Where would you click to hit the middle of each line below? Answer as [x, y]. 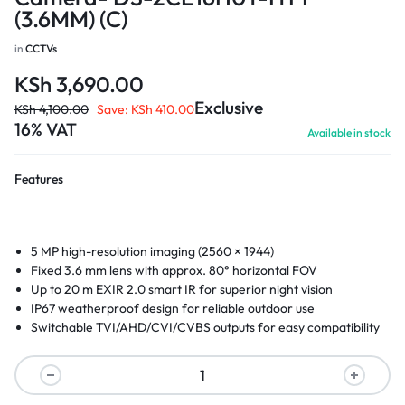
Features [39, 179]
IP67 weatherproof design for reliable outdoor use [173, 308]
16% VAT [46, 129]
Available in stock [349, 132]
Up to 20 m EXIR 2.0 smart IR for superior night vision [182, 289]
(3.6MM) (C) [71, 19]
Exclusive [229, 108]
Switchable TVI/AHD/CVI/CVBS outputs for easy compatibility [206, 327]
